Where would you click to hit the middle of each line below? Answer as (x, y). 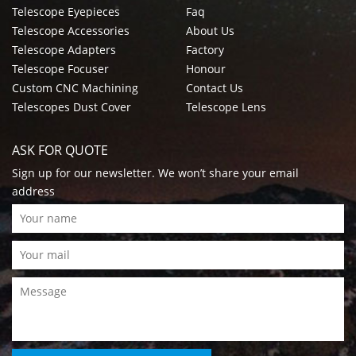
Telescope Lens (226, 107)
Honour (206, 69)
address (33, 192)
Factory (205, 50)
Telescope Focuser (60, 69)
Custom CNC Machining (75, 88)
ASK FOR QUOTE (60, 151)
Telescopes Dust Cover (72, 107)
